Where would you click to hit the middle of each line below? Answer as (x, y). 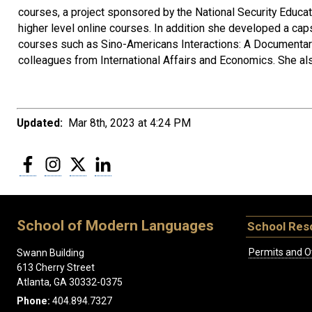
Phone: (33, 301)
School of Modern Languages (115, 225)
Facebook (58, 161)
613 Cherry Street (56, 267)
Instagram (84, 161)
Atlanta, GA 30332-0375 (70, 282)
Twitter (102, 161)
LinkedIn (130, 161)
